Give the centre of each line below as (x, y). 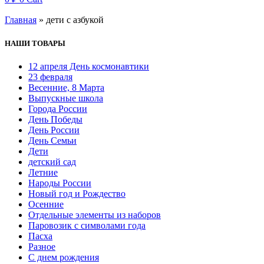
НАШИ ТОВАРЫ (35, 43)
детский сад (52, 161)
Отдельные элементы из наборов (95, 214)
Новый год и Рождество (77, 193)
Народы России (60, 183)
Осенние (46, 204)
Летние (43, 172)
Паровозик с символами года (87, 225)
